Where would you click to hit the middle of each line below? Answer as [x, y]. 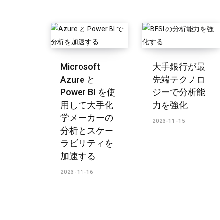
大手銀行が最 [179, 66]
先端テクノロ [179, 79]
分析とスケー [87, 130]
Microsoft [80, 66]
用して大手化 [87, 105]
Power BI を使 [88, 92]
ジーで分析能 [179, 92]
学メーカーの [87, 117]
